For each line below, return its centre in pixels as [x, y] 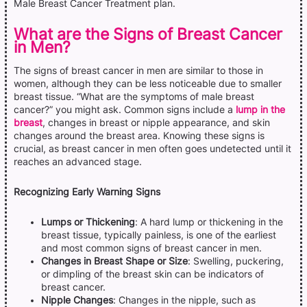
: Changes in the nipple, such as [184, 300]
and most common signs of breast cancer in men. [151, 248]
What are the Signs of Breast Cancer [148, 34]
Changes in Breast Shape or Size [114, 261]
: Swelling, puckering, [236, 261]
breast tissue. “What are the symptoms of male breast [134, 96]
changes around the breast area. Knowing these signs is [139, 135]
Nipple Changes [77, 300]
